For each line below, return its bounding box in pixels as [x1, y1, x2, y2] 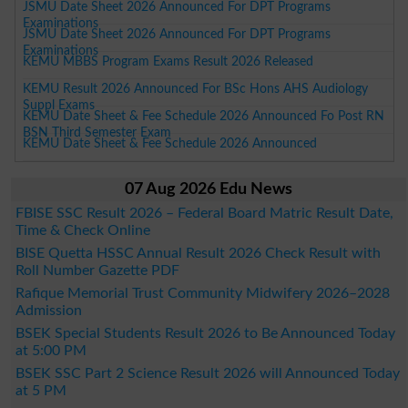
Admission [15, 302, 82, 318]
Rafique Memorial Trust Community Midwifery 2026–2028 [15, 285, 390, 301]
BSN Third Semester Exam [23, 125, 172, 139]
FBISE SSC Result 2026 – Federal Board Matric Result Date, [15, 205, 393, 220]
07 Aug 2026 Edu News [124, 180, 292, 198]
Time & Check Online [15, 222, 150, 238]
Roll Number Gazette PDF [15, 262, 179, 278]
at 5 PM [15, 382, 66, 398]
